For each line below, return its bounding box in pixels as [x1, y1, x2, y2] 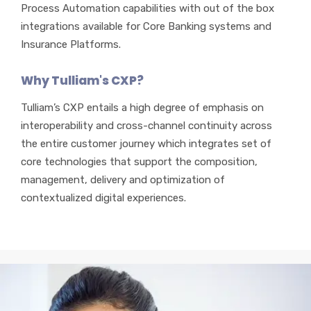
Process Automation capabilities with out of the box [21, 2, 274, 15]
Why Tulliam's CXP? [21, 72, 144, 90]
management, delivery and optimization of [21, 174, 225, 187]
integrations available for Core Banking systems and [21, 20, 271, 33]
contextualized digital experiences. [21, 192, 186, 205]
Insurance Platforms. [21, 38, 121, 51]
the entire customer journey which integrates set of [21, 137, 271, 151]
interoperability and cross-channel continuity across [21, 119, 272, 133]
